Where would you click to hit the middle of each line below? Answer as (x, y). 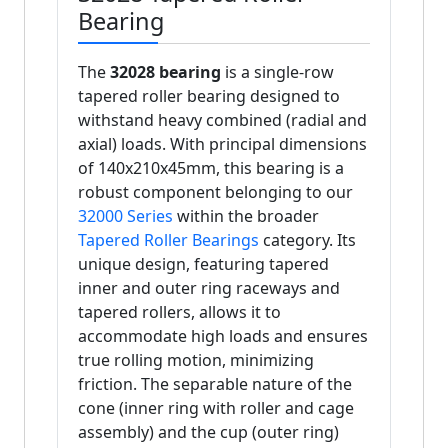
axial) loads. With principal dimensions (222, 144)
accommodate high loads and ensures (223, 336)
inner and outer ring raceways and (209, 288)
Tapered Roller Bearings (168, 240)
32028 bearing (165, 72)
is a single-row (277, 72)
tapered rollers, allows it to (179, 312)
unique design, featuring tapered (203, 264)
